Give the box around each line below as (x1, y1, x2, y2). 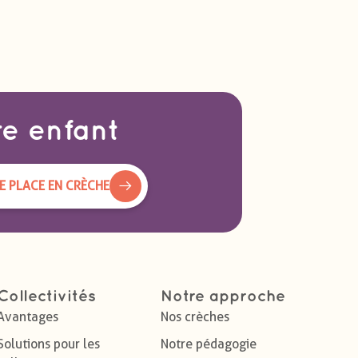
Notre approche (161, 289, 285, 304)
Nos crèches (161, 309, 229, 325)
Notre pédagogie (161, 336, 257, 352)
